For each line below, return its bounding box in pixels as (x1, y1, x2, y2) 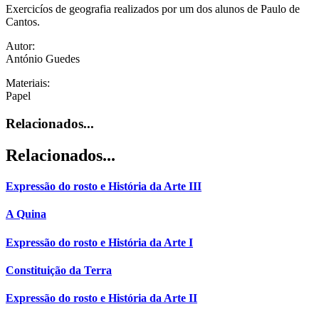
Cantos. (6, 16, 40, 28)
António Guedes (6, 53, 80, 66)
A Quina (6, 208, 46, 221)
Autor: (6, 40, 35, 53)
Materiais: (6, 77, 50, 90)
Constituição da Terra (6, 263, 112, 276)
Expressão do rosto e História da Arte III (6, 180, 202, 193)
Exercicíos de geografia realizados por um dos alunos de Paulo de (6, 3, 300, 16)
